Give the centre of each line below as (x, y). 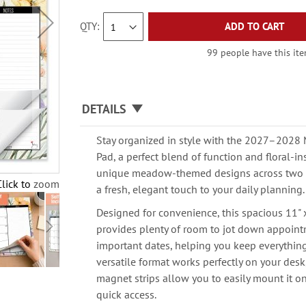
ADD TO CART (254, 26)
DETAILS (105, 109)
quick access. (127, 294)
